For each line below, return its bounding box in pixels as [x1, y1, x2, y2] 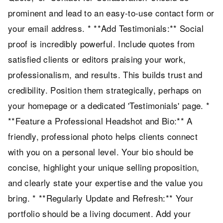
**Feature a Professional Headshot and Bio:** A [8, 114, 193, 127]
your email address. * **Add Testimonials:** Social [8, 22, 204, 35]
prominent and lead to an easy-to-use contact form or [8, 6, 215, 19]
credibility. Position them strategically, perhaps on [8, 84, 202, 97]
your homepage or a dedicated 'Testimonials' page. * [8, 99, 210, 112]
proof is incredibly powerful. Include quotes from [8, 37, 195, 50]
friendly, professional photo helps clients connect [8, 130, 198, 143]
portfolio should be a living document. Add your [8, 207, 191, 220]
